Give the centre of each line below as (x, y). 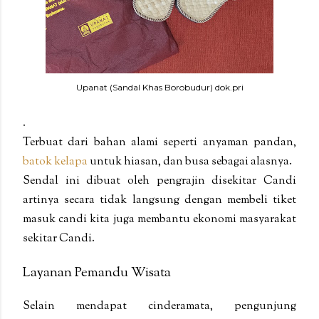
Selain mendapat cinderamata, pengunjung (159, 307)
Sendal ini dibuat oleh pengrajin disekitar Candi (159, 181)
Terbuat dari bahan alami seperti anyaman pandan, (159, 142)
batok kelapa (55, 162)
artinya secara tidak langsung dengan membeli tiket (159, 200)
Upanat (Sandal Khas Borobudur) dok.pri (159, 87)
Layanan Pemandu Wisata (97, 273)
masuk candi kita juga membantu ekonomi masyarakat (159, 219)
